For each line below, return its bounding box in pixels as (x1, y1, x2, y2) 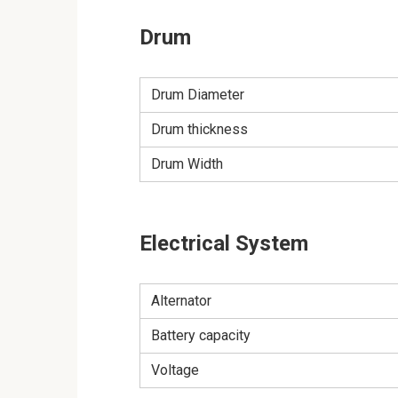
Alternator (151, 292, 211, 310)
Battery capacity (151, 327, 251, 345)
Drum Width (151, 155, 223, 173)
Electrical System (139, 231, 308, 257)
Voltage (151, 362, 199, 379)
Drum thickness (151, 121, 248, 139)
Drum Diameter (151, 86, 244, 104)
